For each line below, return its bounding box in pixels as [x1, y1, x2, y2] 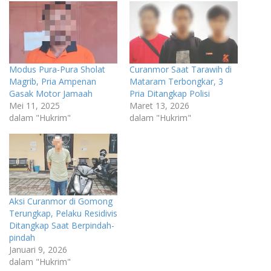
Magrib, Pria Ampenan [9, 75, 96, 87]
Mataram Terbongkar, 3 [129, 75, 223, 87]
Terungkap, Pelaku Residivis [9, 207, 117, 219]
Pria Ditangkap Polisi [129, 87, 210, 99]
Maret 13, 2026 [129, 99, 189, 111]
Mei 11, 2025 [9, 99, 60, 111]
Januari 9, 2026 [9, 243, 67, 255]
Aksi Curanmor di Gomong [9, 195, 113, 207]
